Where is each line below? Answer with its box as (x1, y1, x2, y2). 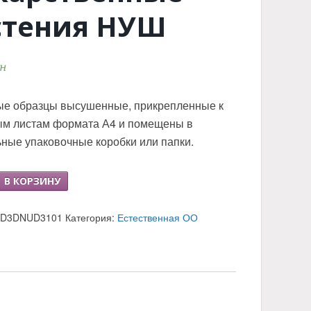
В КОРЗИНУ (4, 174, 61, 187)
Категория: (65, 210, 118, 224)
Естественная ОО (117, 210, 199, 224)
